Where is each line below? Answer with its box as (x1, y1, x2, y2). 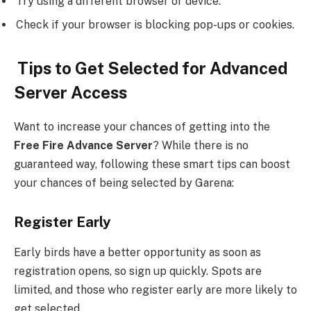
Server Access (14, 83, 127, 103)
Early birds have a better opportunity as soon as (14, 246, 261, 260)
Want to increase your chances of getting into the (14, 120, 270, 134)
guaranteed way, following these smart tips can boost (14, 158, 290, 171)
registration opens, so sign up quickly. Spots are (14, 264, 262, 278)
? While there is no (153, 139, 249, 153)
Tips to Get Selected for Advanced (14, 58, 287, 78)
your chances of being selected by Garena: (14, 176, 234, 190)
